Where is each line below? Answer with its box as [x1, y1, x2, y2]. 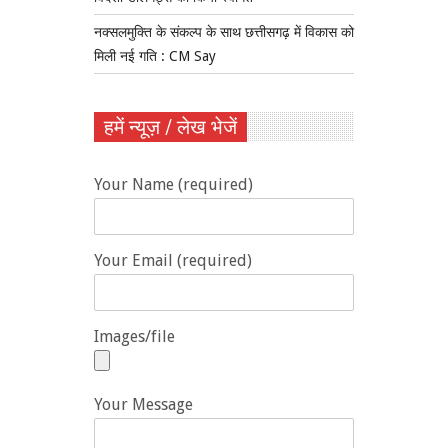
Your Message [94, 395, 193, 415]
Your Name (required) [94, 175, 253, 195]
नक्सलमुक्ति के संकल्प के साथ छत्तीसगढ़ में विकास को [94, 23, 354, 40]
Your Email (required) [94, 251, 252, 271]
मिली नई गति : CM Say [94, 47, 216, 64]
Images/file [94, 327, 175, 347]
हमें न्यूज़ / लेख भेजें [104, 115, 237, 140]
